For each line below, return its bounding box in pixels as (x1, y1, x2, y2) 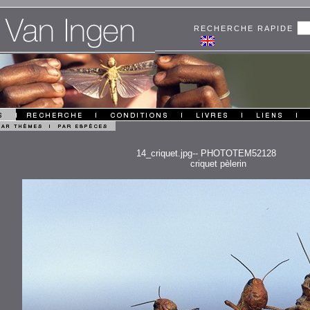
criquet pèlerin (190, 158, 246, 169)
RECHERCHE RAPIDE (194, 24, 297, 33)
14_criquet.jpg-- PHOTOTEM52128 (136, 148, 276, 158)
